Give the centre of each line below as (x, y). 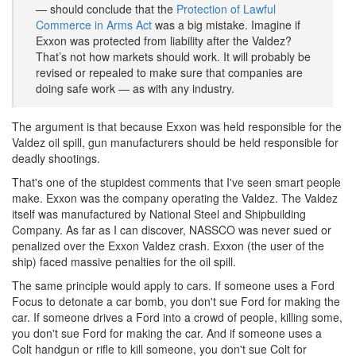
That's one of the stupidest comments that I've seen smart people (176, 182)
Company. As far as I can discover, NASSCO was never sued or (172, 230)
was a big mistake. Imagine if (226, 25)
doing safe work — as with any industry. (135, 88)
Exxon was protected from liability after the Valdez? (164, 41)
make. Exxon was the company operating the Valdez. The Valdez (175, 198)
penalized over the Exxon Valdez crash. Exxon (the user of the (168, 246)
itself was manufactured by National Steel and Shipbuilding (159, 214)
